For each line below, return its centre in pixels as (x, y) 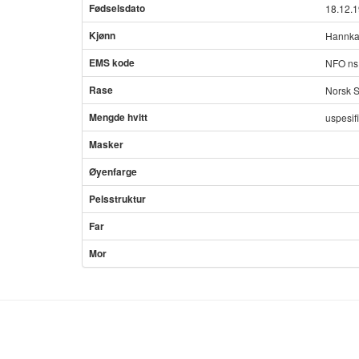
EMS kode (112, 63)
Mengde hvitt (118, 117)
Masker (106, 144)
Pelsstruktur (117, 199)
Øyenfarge (113, 171)
